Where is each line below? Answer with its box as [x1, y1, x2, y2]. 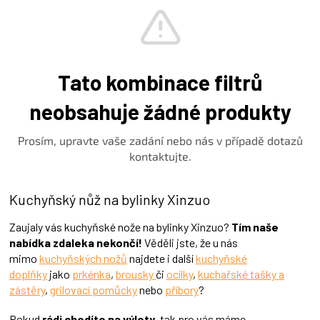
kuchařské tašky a [198, 266, 284, 281]
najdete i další [127, 251, 196, 265]
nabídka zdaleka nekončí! [9, 235, 142, 249]
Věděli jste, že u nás [142, 235, 238, 249]
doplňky [9, 266, 47, 281]
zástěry [9, 282, 45, 296]
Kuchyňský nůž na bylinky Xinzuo [9, 191, 210, 209]
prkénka [72, 266, 111, 281]
